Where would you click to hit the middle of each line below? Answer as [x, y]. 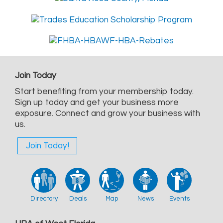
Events [179, 199]
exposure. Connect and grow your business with [108, 114]
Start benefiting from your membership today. [104, 92]
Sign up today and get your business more [97, 103]
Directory [44, 199]
